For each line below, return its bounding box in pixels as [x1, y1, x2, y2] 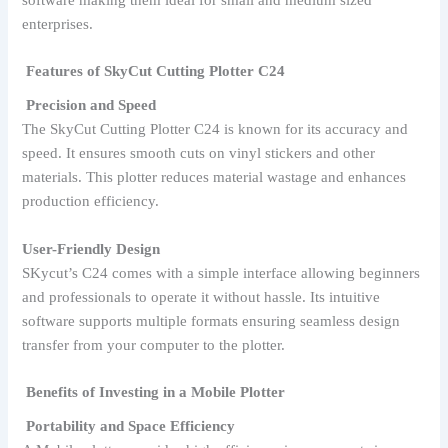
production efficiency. [22, 193, 160, 210]
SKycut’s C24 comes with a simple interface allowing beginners [22, 264, 421, 281]
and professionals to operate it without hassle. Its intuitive [22, 288, 381, 305]
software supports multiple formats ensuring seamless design [22, 312, 401, 329]
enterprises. [22, 15, 94, 32]
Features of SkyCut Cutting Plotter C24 [22, 63, 286, 80]
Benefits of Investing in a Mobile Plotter [22, 383, 286, 400]
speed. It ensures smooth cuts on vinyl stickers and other [22, 145, 376, 162]
